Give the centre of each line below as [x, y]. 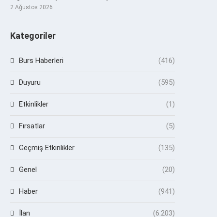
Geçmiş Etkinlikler [47, 147]
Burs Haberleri [41, 60]
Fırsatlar [32, 126]
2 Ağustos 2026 [31, 7]
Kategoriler [33, 35]
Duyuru [30, 82]
